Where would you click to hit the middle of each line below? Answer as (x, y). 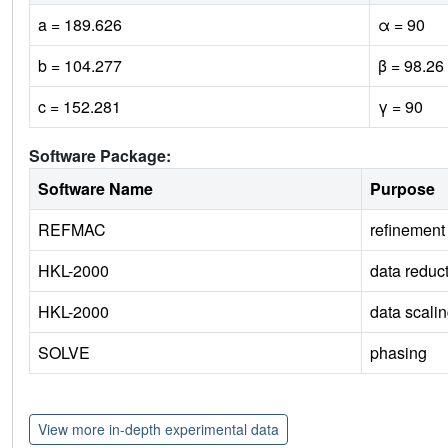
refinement (407, 229)
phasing (398, 352)
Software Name (95, 188)
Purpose (402, 188)
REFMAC (72, 229)
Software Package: (100, 155)
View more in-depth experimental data (158, 428)
